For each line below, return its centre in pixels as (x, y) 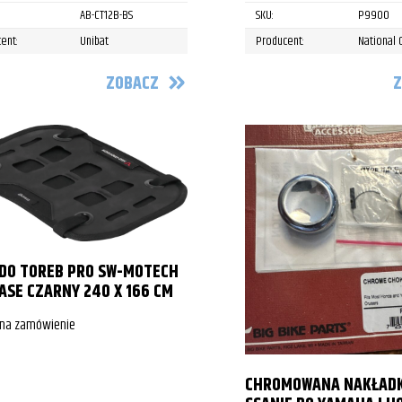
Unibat (94, 42)
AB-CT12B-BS (106, 16)
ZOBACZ (133, 83)
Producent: (280, 42)
